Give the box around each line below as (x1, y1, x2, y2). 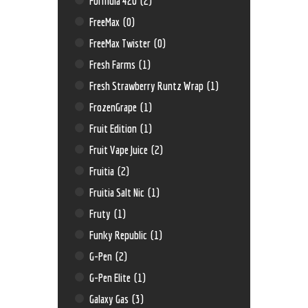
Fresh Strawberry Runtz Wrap (89, 78, 206, 92)
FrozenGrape (89, 100, 140, 113)
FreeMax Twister (89, 36, 153, 49)
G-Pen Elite (89, 270, 133, 284)
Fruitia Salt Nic (89, 185, 147, 199)
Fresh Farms (89, 57, 138, 71)
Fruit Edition (89, 121, 140, 135)
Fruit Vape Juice (89, 142, 151, 156)
